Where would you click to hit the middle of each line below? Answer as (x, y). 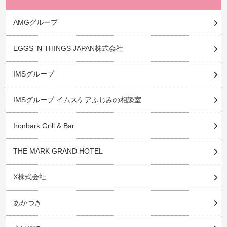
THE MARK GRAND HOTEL (58, 151)
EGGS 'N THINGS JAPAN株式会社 (68, 48)
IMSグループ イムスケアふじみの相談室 (77, 100)
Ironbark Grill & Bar (44, 125)
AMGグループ (35, 23)
